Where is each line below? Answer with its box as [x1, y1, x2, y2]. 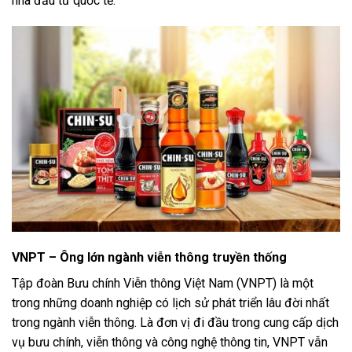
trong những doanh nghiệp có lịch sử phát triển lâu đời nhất [12, 295, 329, 311]
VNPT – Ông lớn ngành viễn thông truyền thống [12, 250, 287, 266]
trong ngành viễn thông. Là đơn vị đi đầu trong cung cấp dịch [12, 315, 339, 331]
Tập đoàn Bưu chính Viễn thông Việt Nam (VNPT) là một [12, 276, 313, 291]
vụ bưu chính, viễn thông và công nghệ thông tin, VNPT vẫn [12, 335, 328, 350]
